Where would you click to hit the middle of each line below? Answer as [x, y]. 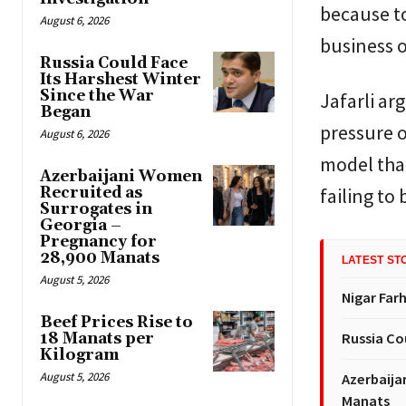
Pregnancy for [98, 242]
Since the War [97, 96]
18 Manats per [97, 338]
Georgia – [81, 225]
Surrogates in [96, 209]
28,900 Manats [100, 258]
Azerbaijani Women [121, 176]
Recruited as [91, 193]
